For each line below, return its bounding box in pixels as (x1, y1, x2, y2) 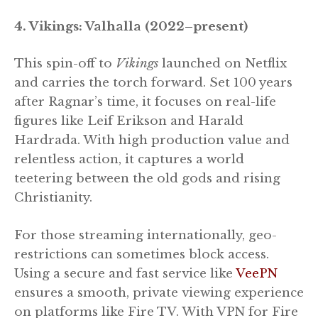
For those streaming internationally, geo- (14, 227, 277, 243)
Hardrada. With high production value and (14, 133, 290, 148)
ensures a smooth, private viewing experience (14, 285, 304, 300)
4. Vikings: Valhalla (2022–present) (14, 18, 248, 34)
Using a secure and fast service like (14, 265, 236, 281)
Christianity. (14, 190, 92, 206)
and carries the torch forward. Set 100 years (14, 75, 292, 91)
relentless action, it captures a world (14, 152, 244, 168)
